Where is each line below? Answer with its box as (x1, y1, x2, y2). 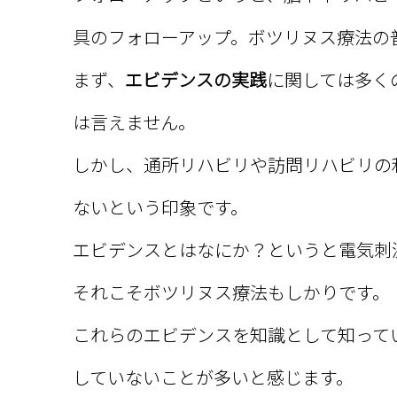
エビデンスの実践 (125, 66, 267, 92)
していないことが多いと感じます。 (73, 363, 354, 390)
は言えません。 (73, 108, 196, 135)
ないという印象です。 (73, 193, 248, 220)
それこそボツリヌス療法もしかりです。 (73, 278, 390, 305)
